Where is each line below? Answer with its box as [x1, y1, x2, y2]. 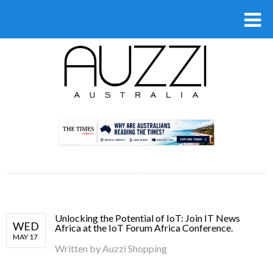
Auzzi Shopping [102, 242, 167, 254]
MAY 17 [13, 232, 38, 241]
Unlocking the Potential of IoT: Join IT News [55, 211, 240, 224]
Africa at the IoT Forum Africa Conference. [55, 221, 233, 233]
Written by [55, 242, 102, 254]
